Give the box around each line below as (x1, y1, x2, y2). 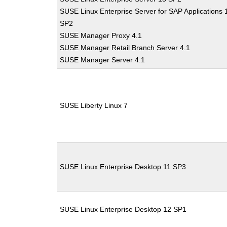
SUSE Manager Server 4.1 (60, 56, 145, 64)
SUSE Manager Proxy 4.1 (60, 31, 142, 40)
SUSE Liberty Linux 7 (60, 101, 128, 109)
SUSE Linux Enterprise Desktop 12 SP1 (60, 205, 187, 213)
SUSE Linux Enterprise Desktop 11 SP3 (60, 163, 186, 171)
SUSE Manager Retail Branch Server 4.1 (60, 44, 191, 52)
